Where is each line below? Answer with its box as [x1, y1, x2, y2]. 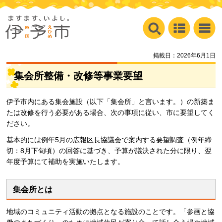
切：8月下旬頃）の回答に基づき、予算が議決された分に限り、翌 [6, 147, 212, 155]
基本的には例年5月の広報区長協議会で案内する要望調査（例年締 [6, 136, 212, 144]
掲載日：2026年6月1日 [153, 52, 216, 59]
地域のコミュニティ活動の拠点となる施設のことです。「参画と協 [6, 208, 215, 216]
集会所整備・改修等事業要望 [14, 70, 143, 81]
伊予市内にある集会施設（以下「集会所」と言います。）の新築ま [6, 97, 215, 106]
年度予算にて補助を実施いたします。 [6, 158, 125, 166]
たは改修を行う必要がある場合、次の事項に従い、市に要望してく [6, 108, 215, 116]
